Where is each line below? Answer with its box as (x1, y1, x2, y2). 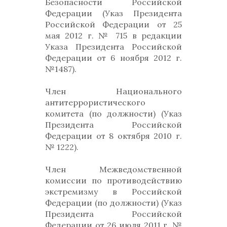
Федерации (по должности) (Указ (45, 198, 182, 208)
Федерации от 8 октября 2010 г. (45, 131, 182, 141)
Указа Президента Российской (45, 42, 182, 52)
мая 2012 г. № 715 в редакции (45, 30, 182, 41)
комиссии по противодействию (45, 175, 182, 185)
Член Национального (45, 86, 182, 96)
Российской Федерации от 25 (45, 19, 182, 29)
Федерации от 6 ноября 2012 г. (45, 53, 182, 63)
